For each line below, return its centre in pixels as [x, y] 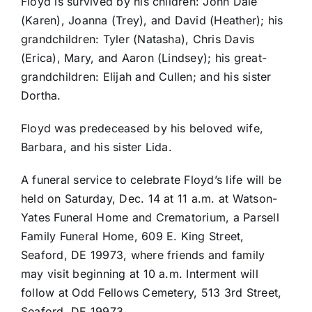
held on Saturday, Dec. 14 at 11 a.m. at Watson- [149, 199]
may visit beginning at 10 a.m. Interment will [139, 274]
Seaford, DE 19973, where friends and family [143, 255]
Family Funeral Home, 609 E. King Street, [132, 236]
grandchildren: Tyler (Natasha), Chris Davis [138, 39]
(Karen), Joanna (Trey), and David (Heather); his [152, 21]
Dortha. [41, 96]
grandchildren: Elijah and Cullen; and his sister [146, 77]
